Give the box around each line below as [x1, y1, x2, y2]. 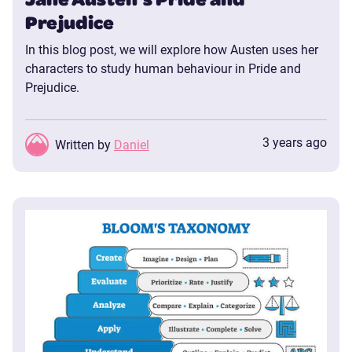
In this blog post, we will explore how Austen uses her [25, 41, 318, 58]
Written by [55, 136, 114, 153]
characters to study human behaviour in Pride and [25, 60, 301, 77]
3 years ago [262, 134, 327, 151]
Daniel [114, 136, 149, 153]
